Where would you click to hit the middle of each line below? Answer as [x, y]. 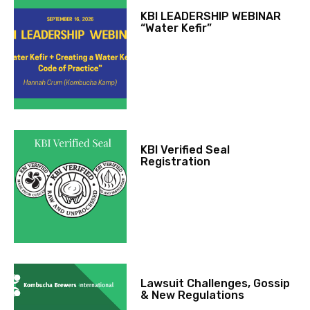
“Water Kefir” [176, 28]
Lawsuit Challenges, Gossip [216, 284]
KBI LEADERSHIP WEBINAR [211, 17]
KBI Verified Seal [185, 150]
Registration [176, 162]
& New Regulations [193, 295]
